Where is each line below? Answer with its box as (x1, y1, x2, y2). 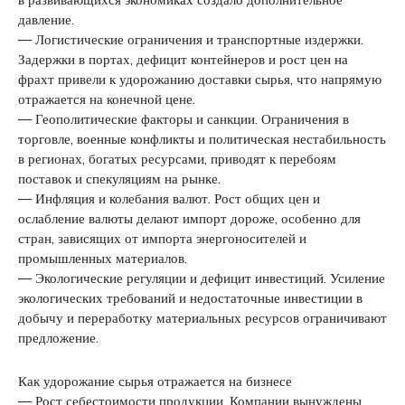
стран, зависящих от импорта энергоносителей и (18, 229, 306, 247)
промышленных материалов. (18, 249, 187, 267)
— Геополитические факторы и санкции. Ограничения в (18, 109, 349, 127)
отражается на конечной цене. (18, 89, 195, 108)
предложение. (18, 328, 99, 346)
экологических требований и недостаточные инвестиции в (18, 288, 363, 306)
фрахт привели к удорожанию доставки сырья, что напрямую (18, 70, 381, 88)
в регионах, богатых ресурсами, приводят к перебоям (18, 149, 336, 167)
